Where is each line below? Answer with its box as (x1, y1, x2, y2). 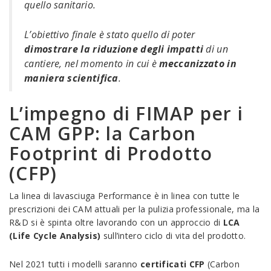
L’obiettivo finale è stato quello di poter (24, 28, 195, 42)
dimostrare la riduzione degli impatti (24, 42, 204, 56)
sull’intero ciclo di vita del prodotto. (100, 230, 246, 242)
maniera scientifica (24, 71, 119, 85)
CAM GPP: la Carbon (9, 121, 197, 146)
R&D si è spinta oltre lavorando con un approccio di (9, 217, 223, 229)
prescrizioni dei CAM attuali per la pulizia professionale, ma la (9, 203, 260, 215)
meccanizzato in (159, 57, 237, 71)
